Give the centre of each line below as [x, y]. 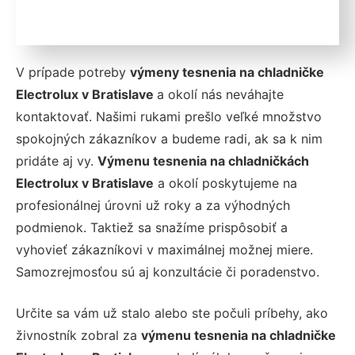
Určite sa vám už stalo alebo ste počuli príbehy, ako [172, 313]
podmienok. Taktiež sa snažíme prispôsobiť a [152, 227]
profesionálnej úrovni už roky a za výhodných [153, 205]
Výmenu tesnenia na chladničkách [203, 160]
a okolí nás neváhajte [220, 94]
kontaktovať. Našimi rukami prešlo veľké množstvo [169, 116]
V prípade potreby [73, 72]
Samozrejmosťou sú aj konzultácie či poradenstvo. [168, 271]
